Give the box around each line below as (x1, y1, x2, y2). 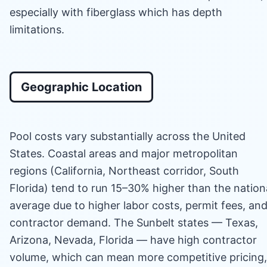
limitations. (10, 23, 64, 36)
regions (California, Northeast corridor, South (10, 164, 239, 177)
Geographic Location (21, 79, 142, 94)
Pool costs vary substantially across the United (10, 129, 246, 142)
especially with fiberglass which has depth (10, 5, 222, 18)
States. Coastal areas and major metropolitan (10, 147, 238, 160)
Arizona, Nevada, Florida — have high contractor (10, 233, 257, 246)
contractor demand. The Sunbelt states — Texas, (10, 216, 258, 229)
